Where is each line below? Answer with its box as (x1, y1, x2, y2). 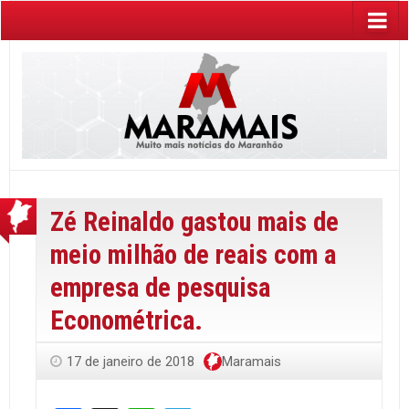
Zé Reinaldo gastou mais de (50, 205, 339, 237)
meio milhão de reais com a (50, 238, 336, 270)
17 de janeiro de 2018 (67, 352, 194, 370)
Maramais (222, 352, 281, 370)
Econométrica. (50, 304, 203, 336)
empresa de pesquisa (50, 271, 270, 303)
